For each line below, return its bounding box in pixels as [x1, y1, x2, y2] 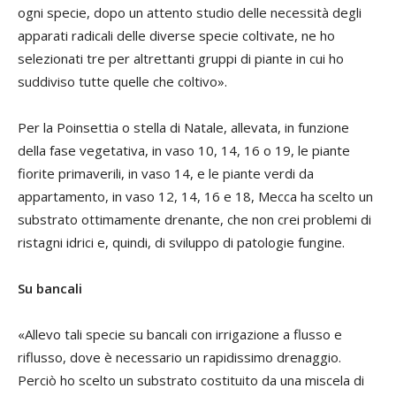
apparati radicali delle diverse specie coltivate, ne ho [18, 27, 335, 45]
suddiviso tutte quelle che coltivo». [18, 72, 227, 91]
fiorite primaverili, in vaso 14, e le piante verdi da [18, 164, 314, 183]
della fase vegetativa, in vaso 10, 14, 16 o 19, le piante [18, 141, 350, 160]
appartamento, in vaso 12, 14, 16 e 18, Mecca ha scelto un [18, 187, 373, 206]
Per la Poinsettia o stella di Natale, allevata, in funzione [18, 118, 349, 137]
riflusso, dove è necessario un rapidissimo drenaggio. [18, 348, 341, 367]
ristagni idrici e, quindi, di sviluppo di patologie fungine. [18, 233, 345, 252]
